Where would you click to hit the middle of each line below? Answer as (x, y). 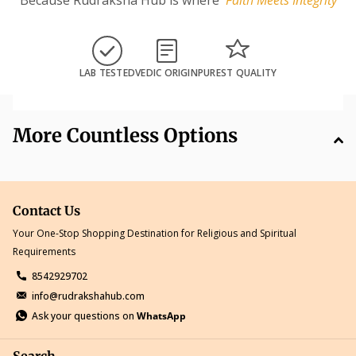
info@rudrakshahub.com (88, 296)
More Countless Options (125, 135)
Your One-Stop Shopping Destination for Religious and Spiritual (155, 233)
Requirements (44, 251)
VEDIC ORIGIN (166, 72)
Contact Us (46, 210)
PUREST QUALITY (237, 72)
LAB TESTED (107, 72)
